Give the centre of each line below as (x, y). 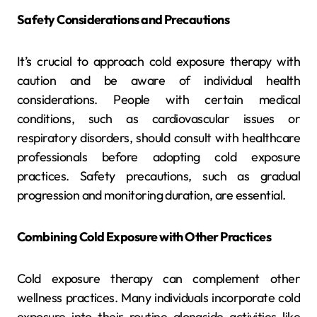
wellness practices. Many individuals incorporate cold (158, 297)
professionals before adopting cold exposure (158, 156)
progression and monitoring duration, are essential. (151, 195)
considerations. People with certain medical (158, 99)
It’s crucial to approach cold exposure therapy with (158, 61)
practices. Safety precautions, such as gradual (158, 175)
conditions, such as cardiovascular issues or (158, 118)
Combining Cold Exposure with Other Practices (144, 236)
